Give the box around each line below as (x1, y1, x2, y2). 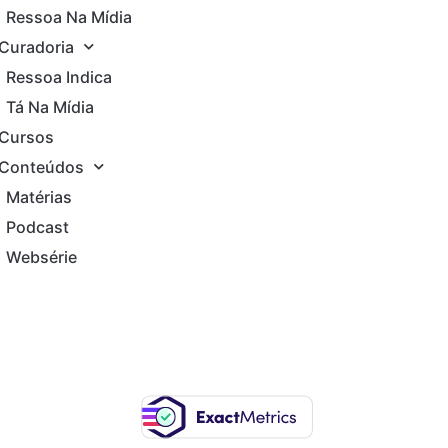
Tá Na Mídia (6, 96, 94, 117)
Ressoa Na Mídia (6, 6, 132, 27)
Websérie (6, 246, 77, 267)
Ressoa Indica (6, 66, 112, 87)
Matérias (6, 186, 72, 207)
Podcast (6, 216, 69, 237)
